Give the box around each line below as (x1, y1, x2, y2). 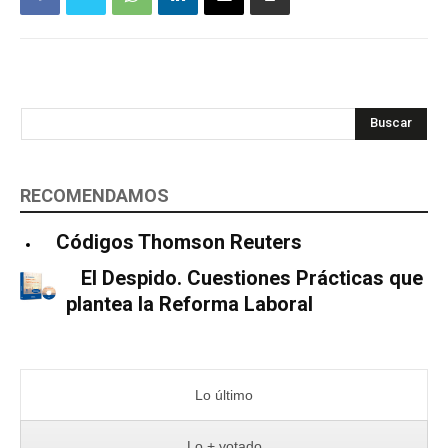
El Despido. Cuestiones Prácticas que (80, 265, 423, 290)
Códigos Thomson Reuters (56, 229, 302, 254)
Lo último (195, 386, 253, 403)
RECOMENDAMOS (20, 184, 169, 206)
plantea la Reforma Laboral (65, 291, 313, 316)
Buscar (370, 115, 412, 131)
